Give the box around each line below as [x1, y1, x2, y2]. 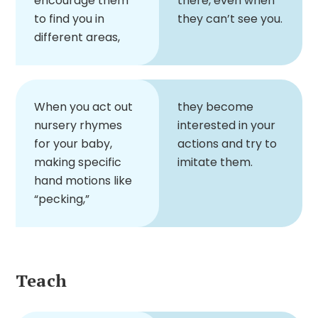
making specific [34, 153, 121, 170]
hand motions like [34, 172, 132, 189]
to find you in [34, 10, 104, 27]
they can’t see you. [177, 10, 283, 27]
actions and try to [177, 135, 277, 152]
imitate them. [177, 153, 253, 170]
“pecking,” [34, 190, 89, 207]
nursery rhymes [34, 116, 122, 133]
